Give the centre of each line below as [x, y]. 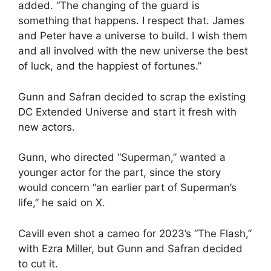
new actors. [48, 127]
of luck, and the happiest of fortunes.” [110, 66]
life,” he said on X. [62, 203]
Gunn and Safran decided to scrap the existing [132, 96]
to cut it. [38, 263]
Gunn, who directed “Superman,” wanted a [122, 157]
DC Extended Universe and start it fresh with [127, 112]
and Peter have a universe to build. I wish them [133, 36]
